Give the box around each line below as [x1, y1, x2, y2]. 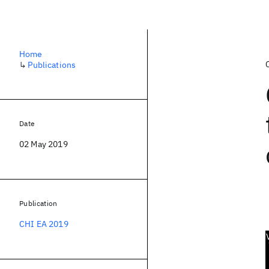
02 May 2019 [19, 139, 68, 150]
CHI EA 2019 [19, 219, 68, 229]
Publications [28, 59, 76, 70]
